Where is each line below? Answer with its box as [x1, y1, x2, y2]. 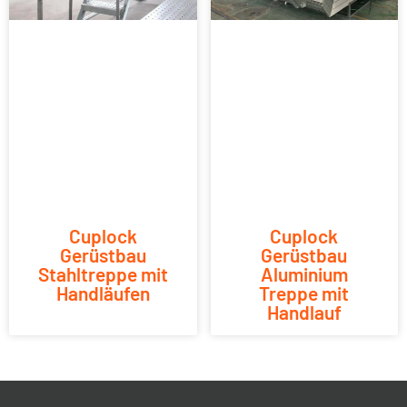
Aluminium [260, 262, 348, 285]
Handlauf [266, 300, 342, 323]
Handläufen [55, 281, 150, 304]
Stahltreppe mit [37, 262, 168, 285]
